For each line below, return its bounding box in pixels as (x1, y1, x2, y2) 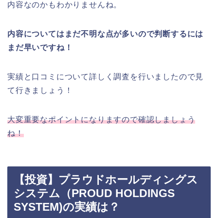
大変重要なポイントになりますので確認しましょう (7, 115, 196, 124)
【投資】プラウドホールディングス (14, 173, 198, 186)
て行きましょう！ (7, 86, 73, 94)
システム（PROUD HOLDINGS (14, 186, 175, 200)
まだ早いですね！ (7, 43, 73, 52)
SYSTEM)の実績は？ (14, 200, 120, 213)
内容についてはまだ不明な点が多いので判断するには (7, 29, 204, 38)
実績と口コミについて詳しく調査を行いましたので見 (7, 72, 204, 81)
